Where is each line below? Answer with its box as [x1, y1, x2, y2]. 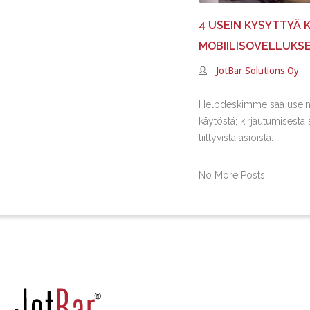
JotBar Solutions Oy [216, 65, 300, 76]
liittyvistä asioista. [199, 132, 274, 143]
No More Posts [199, 170, 266, 181]
